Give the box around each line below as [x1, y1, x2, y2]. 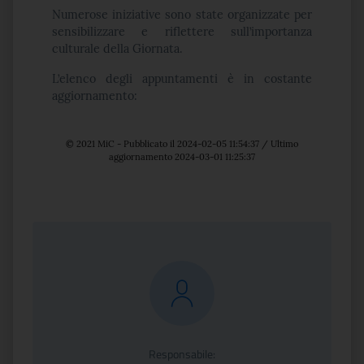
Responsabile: [149, 345, 215, 362]
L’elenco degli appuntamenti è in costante [52, 71, 312, 86]
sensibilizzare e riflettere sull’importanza [52, 24, 312, 39]
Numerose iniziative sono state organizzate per [52, 7, 312, 22]
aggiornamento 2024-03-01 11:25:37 [109, 151, 255, 162]
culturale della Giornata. [52, 41, 183, 56]
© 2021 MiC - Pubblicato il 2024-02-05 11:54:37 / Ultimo [66, 138, 298, 149]
